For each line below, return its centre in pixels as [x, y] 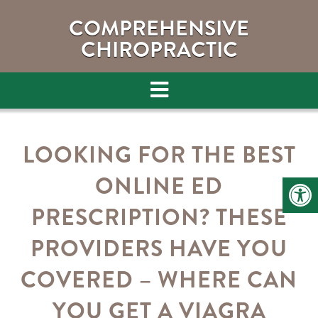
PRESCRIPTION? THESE [159, 217]
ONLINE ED [159, 186]
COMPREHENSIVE [159, 28]
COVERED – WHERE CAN [159, 280]
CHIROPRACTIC [159, 50]
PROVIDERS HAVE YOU [159, 248]
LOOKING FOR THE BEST [159, 155]
